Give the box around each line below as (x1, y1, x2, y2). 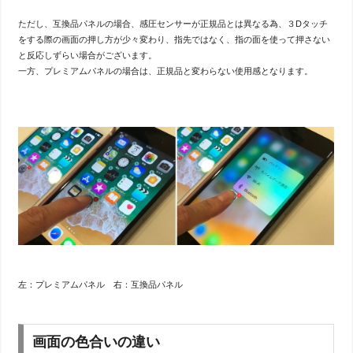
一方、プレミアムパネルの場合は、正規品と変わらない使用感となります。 (18, 66, 314, 76)
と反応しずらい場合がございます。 (18, 50, 158, 61)
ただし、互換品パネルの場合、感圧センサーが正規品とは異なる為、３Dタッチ (18, 19, 329, 29)
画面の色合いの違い (32, 333, 161, 350)
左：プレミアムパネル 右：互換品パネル (18, 279, 184, 289)
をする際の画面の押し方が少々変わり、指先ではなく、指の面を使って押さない (18, 35, 331, 45)
